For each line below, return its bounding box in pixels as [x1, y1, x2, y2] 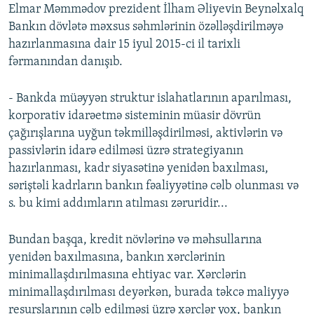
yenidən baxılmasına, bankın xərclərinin [8, 251, 225, 265]
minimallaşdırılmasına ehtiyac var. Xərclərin [8, 268, 246, 282]
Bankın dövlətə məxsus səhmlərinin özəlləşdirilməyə [8, 20, 283, 34]
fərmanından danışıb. [8, 55, 123, 69]
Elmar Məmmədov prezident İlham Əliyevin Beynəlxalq [8, 3, 303, 17]
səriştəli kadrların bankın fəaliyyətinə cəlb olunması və [8, 179, 299, 193]
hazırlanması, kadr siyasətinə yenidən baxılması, [8, 162, 268, 176]
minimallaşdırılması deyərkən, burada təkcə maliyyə [8, 286, 289, 300]
